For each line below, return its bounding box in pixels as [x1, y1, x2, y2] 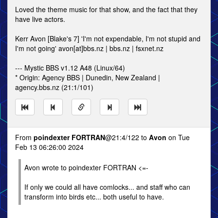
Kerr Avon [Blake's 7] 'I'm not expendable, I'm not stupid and [15, 34, 200, 43]
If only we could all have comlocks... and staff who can [24, 182, 190, 192]
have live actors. [15, 14, 65, 24]
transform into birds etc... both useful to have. [24, 192, 164, 201]
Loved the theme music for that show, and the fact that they [15, 4, 198, 14]
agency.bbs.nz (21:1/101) [15, 82, 93, 92]
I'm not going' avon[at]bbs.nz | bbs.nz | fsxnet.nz [15, 43, 163, 53]
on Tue [166, 132, 190, 142]
